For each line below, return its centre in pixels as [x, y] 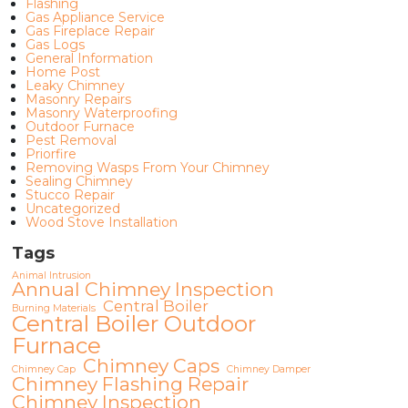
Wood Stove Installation [101, 222]
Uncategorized [72, 209]
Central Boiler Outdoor [133, 324]
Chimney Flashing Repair [130, 384]
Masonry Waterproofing [101, 113]
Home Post [62, 72]
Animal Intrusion [51, 275]
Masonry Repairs [78, 99]
